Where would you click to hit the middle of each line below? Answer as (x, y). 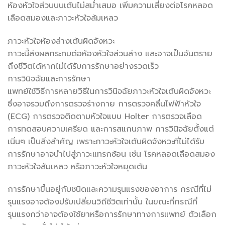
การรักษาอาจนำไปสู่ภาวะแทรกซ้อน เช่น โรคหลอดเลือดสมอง (111, 154)
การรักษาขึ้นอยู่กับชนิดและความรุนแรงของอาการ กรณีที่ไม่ (109, 190)
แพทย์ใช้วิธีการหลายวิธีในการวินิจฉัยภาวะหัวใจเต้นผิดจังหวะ (109, 91)
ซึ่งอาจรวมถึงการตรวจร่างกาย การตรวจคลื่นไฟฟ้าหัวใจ (104, 104)
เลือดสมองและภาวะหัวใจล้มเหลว (63, 18)
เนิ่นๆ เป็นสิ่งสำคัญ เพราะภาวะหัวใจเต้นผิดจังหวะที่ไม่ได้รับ (106, 141)
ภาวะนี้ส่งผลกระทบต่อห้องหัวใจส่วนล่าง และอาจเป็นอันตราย (110, 53)
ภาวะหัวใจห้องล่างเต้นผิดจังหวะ (61, 41)
